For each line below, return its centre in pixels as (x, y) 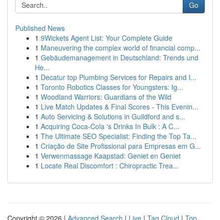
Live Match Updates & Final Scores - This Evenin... (120, 107)
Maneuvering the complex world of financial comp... (121, 48)
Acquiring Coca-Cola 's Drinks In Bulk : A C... (110, 126)
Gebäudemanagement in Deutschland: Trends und (120, 57)
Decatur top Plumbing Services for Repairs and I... (119, 77)
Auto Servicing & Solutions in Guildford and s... (113, 116)
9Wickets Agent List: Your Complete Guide (107, 38)
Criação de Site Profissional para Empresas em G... (121, 146)
